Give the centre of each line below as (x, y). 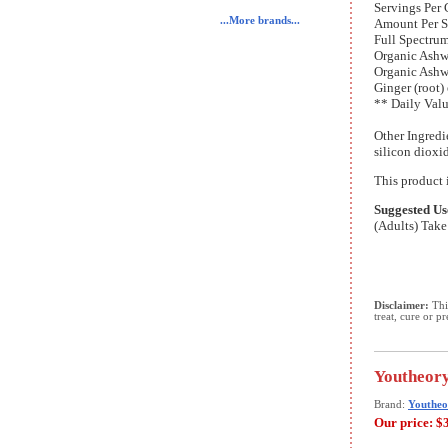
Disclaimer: (401, 305)
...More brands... (260, 20)
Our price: (403, 422)
